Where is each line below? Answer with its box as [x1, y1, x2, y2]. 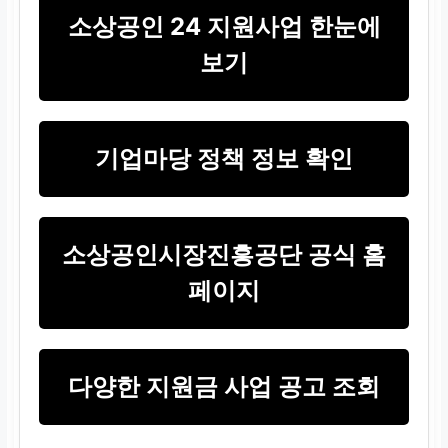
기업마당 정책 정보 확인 [95, 143, 353, 173]
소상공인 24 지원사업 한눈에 [67, 11, 381, 41]
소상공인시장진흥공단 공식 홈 [62, 239, 386, 269]
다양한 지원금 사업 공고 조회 [68, 371, 380, 401]
